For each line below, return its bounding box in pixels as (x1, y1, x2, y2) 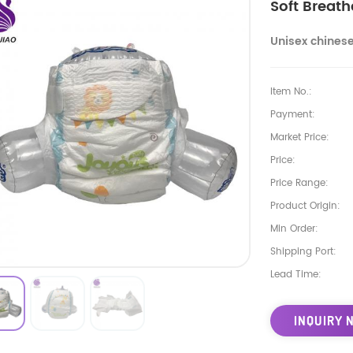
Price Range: (269, 175, 329, 191)
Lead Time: (269, 266, 321, 282)
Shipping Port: (269, 243, 336, 259)
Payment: (269, 106, 315, 122)
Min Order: (269, 221, 318, 236)
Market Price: (269, 129, 329, 145)
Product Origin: (269, 198, 340, 214)
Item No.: (269, 84, 312, 99)
